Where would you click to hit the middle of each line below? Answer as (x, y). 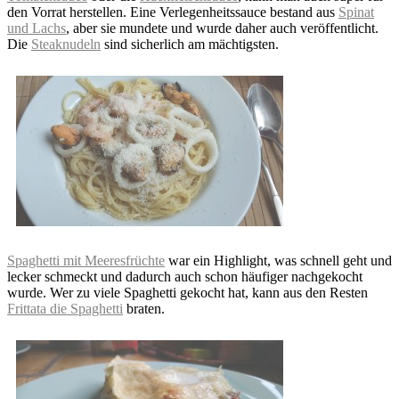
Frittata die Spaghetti (65, 308)
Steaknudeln (66, 44)
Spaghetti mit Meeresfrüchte (86, 260)
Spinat (356, 12)
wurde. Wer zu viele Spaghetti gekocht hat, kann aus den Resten (187, 292)
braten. (144, 308)
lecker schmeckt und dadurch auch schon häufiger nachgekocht (185, 276)
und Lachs (37, 28)
